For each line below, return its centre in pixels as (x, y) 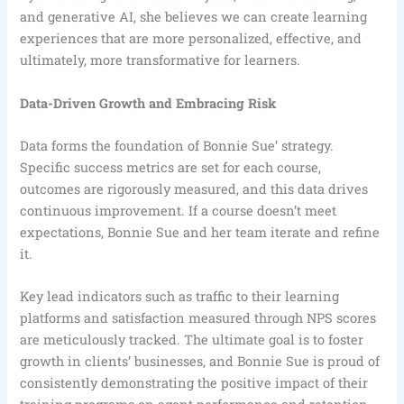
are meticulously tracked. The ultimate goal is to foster (192, 340)
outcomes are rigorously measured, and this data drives (194, 189)
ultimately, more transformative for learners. (161, 60)
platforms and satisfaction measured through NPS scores (198, 318)
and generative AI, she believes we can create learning (194, 17)
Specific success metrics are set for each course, (171, 168)
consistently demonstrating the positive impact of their (194, 383)
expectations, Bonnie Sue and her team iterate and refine (200, 233)
